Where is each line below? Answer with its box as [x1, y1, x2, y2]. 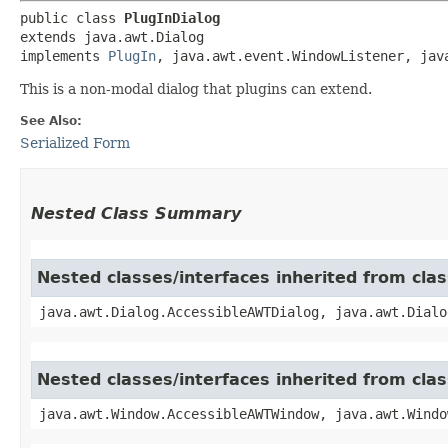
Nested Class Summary [31, 203, 241, 223]
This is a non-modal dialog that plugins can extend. [20, 80, 372, 97]
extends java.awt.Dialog [20, 28, 204, 45]
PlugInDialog [124, 9, 220, 26]
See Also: [20, 113, 82, 128]
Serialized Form [20, 134, 130, 151]
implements [20, 47, 108, 64]
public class [20, 9, 124, 26]
